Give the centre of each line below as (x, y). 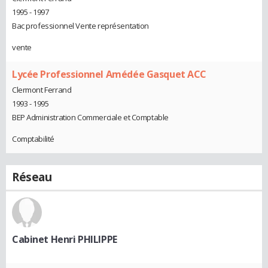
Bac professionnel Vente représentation (81, 26)
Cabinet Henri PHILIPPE (65, 239)
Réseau (32, 177)
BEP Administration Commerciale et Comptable (90, 117)
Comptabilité (33, 138)
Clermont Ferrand (42, 89)
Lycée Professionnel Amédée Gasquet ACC (109, 74)
